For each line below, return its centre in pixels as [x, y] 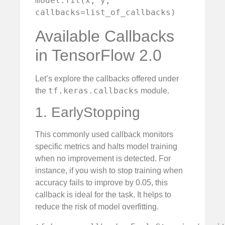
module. [154, 90]
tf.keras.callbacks [93, 90]
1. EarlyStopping [88, 113]
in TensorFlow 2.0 [98, 55]
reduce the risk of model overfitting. [97, 207]
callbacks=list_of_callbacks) [105, 12]
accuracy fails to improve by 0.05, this [101, 183]
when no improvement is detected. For [103, 159]
